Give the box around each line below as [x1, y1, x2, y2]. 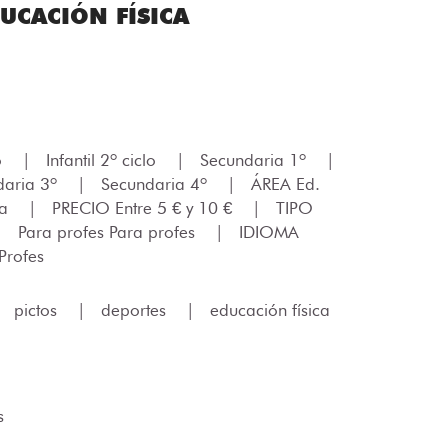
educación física [210, 300, 330, 320]
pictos [14, 300, 62, 320]
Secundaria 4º [101, 174, 212, 194]
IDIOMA [239, 222, 299, 242]
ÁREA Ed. [251, 174, 320, 194]
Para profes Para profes [18, 222, 200, 242]
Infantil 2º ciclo [46, 150, 161, 170]
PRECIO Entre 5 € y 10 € [52, 198, 237, 218]
